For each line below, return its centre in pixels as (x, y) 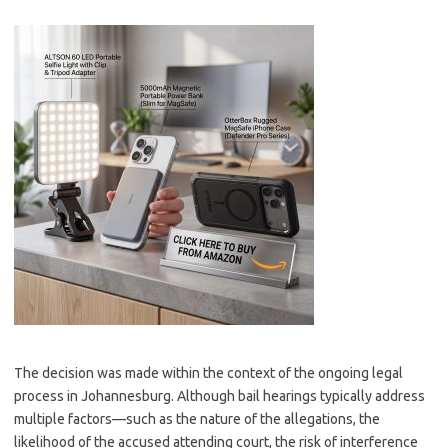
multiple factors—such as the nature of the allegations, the (197, 419)
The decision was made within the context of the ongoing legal (208, 373)
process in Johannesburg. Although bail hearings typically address (219, 396)
